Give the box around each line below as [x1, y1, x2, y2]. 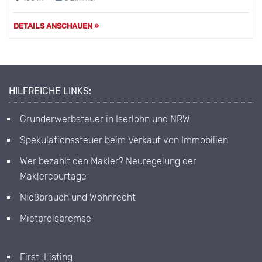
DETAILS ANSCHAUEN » [13, 22, 99, 31]
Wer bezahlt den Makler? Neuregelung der [20, 156, 196, 167]
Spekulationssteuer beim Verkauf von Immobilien [20, 135, 228, 146]
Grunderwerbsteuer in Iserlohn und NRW [20, 113, 190, 125]
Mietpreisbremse [20, 213, 91, 225]
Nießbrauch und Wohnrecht [20, 192, 136, 204]
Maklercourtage [20, 171, 87, 182]
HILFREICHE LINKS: [9, 85, 91, 97]
